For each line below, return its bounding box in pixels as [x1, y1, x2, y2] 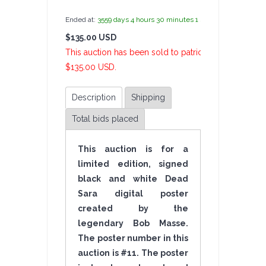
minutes [164, 15, 195, 24]
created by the [78, 204, 188, 213]
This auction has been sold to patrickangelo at [65, 47, 242, 57]
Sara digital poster [78, 189, 188, 198]
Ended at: [65, 15, 97, 24]
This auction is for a [78, 144, 188, 154]
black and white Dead [78, 174, 188, 183]
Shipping [131, 93, 165, 102]
